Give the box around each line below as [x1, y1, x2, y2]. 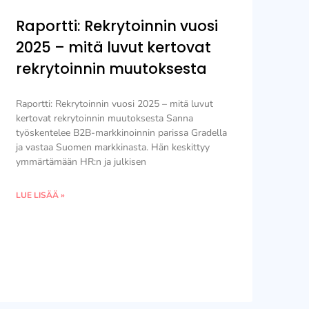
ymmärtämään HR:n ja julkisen [15, 155, 146, 168]
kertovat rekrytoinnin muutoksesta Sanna [15, 112, 193, 125]
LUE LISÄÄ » [15, 190, 65, 201]
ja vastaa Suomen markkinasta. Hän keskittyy [15, 141, 210, 154]
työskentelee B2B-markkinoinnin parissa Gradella [15, 126, 227, 139]
